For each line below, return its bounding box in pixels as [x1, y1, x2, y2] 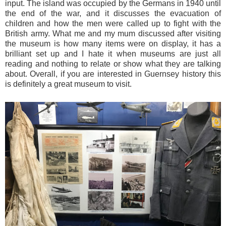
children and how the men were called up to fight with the [5, 19, 221, 28]
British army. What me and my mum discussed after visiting [5, 29, 221, 38]
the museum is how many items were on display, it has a [5, 39, 221, 48]
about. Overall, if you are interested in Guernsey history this [5, 70, 221, 79]
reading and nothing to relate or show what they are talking [5, 60, 221, 69]
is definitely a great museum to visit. [5, 80, 132, 89]
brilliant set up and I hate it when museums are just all [5, 49, 221, 59]
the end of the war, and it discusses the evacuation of [5, 9, 221, 18]
